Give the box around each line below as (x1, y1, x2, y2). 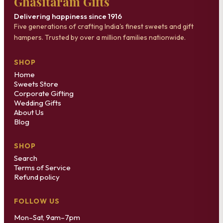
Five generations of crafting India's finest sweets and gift (14, 22, 194, 31)
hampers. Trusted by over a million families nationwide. (14, 33, 186, 42)
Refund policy (14, 172, 60, 182)
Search (14, 153, 37, 163)
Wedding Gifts (14, 98, 61, 108)
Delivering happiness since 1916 (14, 11, 122, 21)
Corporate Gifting (14, 89, 74, 99)
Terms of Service (14, 163, 71, 173)
